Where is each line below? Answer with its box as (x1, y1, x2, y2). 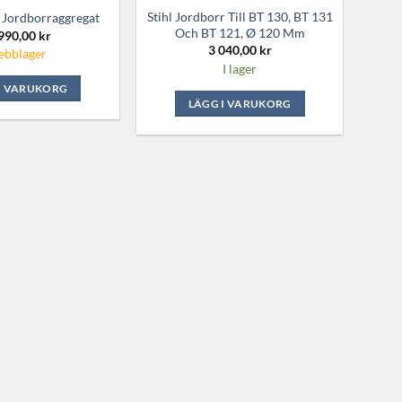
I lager (223, 60, 258, 76)
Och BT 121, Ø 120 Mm (174, 24, 305, 40)
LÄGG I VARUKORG (188, 97, 292, 109)
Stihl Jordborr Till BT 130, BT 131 (146, 8, 333, 24)
